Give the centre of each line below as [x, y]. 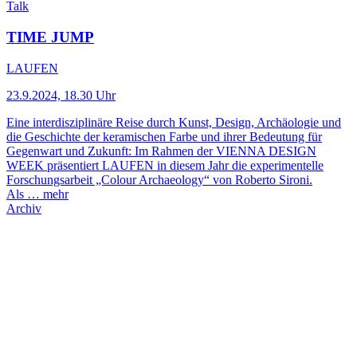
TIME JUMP [50, 37]
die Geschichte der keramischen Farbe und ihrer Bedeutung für [164, 136]
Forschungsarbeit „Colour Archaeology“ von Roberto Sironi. [159, 179]
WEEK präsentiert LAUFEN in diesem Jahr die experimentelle [165, 165]
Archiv [24, 208]
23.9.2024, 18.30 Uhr [61, 95]
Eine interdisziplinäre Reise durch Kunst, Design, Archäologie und [174, 122]
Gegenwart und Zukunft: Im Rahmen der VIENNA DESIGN [161, 151]
